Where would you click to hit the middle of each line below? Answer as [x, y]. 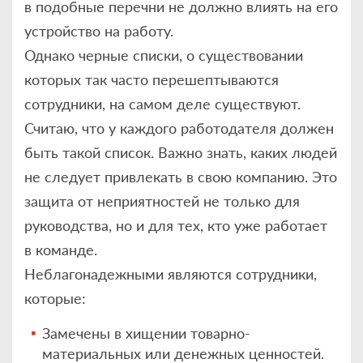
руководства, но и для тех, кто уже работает [176, 225]
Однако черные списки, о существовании [164, 55]
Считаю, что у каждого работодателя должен [179, 128]
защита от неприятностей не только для [162, 201]
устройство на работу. [99, 30]
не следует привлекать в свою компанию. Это [181, 176]
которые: [55, 298]
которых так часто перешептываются [152, 79]
